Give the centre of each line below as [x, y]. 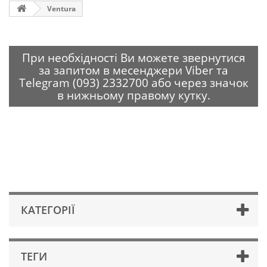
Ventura [60, 8]
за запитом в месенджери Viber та [133, 70]
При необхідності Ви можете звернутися [133, 58]
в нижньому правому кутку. [133, 95]
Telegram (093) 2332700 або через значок [133, 83]
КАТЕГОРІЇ [48, 210]
